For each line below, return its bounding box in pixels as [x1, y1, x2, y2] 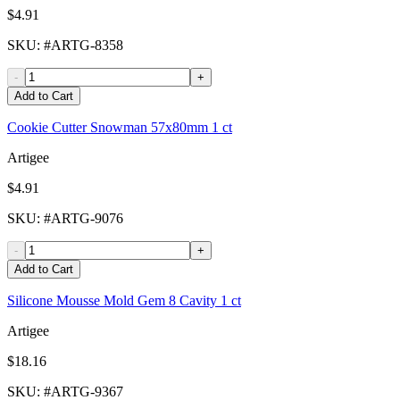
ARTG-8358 [51, 37, 123, 54]
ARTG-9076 [51, 211, 123, 227]
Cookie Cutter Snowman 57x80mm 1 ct [7, 120, 232, 136]
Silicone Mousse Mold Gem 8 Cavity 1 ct [7, 293, 241, 309]
